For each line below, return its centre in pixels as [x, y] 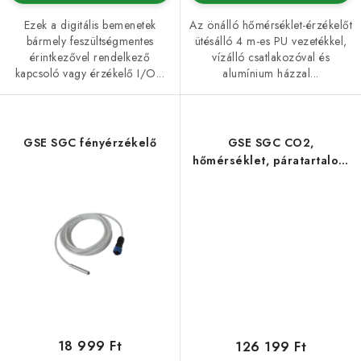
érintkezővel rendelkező [90, 57]
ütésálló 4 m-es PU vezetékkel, [271, 41]
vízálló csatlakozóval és [271, 58]
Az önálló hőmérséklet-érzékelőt [271, 25]
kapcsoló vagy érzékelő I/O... [90, 73]
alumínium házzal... [271, 74]
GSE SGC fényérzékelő [90, 143]
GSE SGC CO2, [271, 143]
